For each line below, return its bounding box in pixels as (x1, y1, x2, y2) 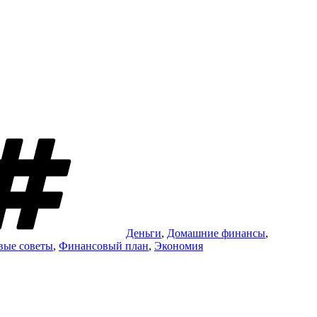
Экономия (154, 239, 203, 252)
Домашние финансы (167, 226, 265, 239)
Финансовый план (59, 239, 149, 252)
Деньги (126, 226, 161, 239)
